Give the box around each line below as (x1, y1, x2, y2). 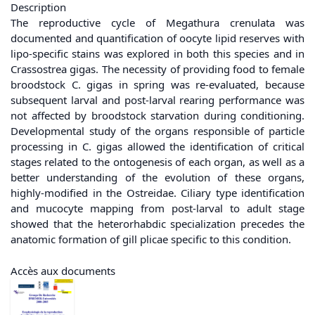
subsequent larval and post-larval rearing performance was (11, 93, 304, 108)
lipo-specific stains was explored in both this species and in (11, 46, 304, 61)
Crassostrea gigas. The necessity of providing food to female (11, 62, 304, 77)
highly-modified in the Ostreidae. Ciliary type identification (11, 186, 304, 200)
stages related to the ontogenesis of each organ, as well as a (11, 155, 304, 169)
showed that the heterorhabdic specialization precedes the (11, 217, 304, 231)
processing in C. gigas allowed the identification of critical (11, 139, 304, 154)
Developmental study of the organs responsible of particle (11, 124, 304, 139)
